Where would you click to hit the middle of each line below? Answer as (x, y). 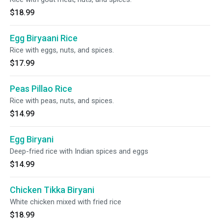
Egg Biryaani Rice (44, 38)
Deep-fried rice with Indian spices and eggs (79, 151)
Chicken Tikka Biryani (52, 190)
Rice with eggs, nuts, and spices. (62, 50)
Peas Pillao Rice (41, 89)
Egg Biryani (32, 139)
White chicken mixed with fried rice (66, 202)
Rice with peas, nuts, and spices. (62, 101)
